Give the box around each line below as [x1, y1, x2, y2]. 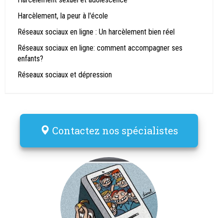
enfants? [18, 54, 43, 64]
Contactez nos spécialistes [52, 124, 178, 137]
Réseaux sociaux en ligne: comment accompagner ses [18, 43, 182, 53]
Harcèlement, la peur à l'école [18, 11, 108, 21]
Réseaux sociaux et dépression [18, 70, 112, 80]
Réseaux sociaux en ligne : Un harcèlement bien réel [18, 27, 175, 37]
